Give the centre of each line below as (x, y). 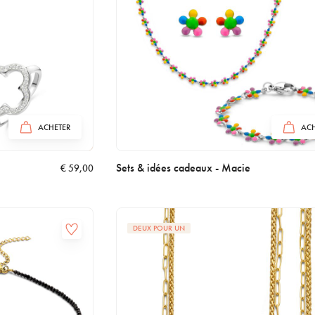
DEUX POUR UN (159, 228)
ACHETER (54, 128)
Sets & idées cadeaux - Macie (184, 168)
